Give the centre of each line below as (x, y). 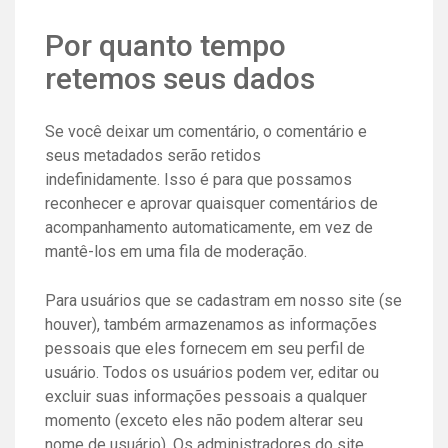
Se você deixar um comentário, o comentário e (206, 131)
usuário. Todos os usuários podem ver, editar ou (212, 372)
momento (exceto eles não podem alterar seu (204, 420)
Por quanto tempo (165, 45)
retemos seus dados (180, 78)
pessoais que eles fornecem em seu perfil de (205, 348)
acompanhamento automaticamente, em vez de (209, 227)
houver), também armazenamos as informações (211, 324)
